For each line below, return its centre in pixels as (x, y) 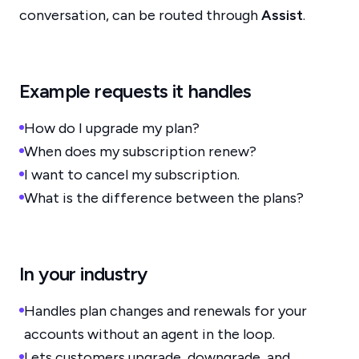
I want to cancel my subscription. (132, 175)
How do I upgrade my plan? (112, 128)
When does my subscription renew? (140, 151)
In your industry (83, 274)
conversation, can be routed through (140, 15)
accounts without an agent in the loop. (149, 334)
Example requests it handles (135, 91)
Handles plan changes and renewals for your (165, 311)
